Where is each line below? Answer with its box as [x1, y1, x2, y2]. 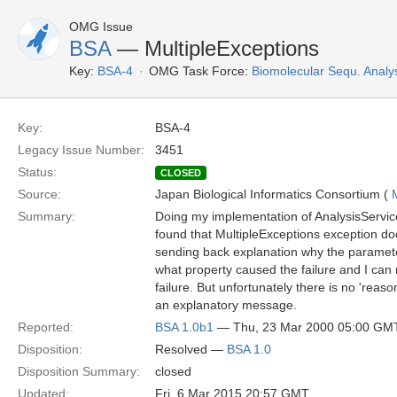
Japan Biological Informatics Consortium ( [155, 187, 392, 201]
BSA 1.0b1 [155, 320, 214, 334]
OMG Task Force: [149, 64, 248, 78]
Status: [18, 165, 57, 179]
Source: [18, 187, 61, 201]
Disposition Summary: [18, 364, 140, 378]
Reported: [18, 320, 74, 334]
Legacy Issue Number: [18, 143, 144, 157]
